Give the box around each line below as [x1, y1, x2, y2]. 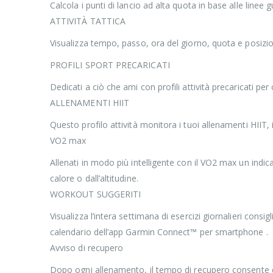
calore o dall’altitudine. [50, 172, 138, 184]
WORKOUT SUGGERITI [50, 188, 141, 200]
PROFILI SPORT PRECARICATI [50, 58, 170, 71]
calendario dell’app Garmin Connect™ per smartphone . [50, 225, 268, 238]
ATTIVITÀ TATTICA [50, 15, 126, 27]
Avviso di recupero [50, 241, 124, 253]
